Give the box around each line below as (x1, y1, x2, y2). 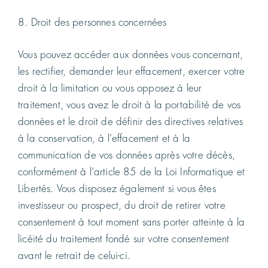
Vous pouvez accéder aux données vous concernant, (18, 49, 243, 60)
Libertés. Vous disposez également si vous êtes (18, 183, 216, 194)
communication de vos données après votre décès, (18, 150, 235, 160)
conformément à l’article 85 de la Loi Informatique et (18, 166, 245, 177)
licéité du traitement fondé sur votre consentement (18, 233, 230, 244)
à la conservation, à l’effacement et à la (18, 133, 190, 144)
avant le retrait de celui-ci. (18, 250, 130, 261)
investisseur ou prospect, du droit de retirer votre (18, 200, 226, 211)
